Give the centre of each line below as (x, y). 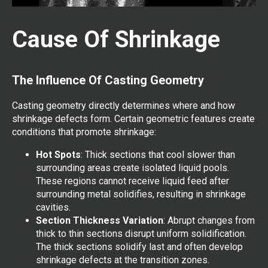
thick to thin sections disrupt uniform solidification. (141, 233)
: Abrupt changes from (209, 220)
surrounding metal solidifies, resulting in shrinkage (141, 194)
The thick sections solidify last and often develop (139, 246)
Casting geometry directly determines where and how (124, 105)
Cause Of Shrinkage (116, 40)
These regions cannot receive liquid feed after (133, 181)
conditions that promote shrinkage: (84, 132)
